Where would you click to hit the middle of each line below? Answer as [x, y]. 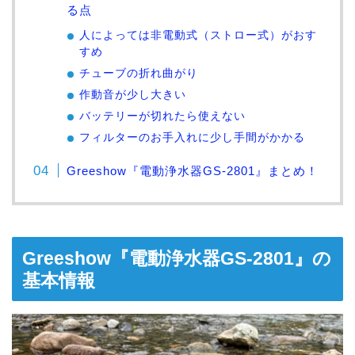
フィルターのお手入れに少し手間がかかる [193, 138]
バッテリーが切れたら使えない [163, 116]
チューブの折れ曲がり [139, 74]
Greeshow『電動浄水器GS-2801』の [177, 259]
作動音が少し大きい [133, 95]
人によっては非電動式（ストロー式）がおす [198, 36]
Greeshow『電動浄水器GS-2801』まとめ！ [193, 171]
